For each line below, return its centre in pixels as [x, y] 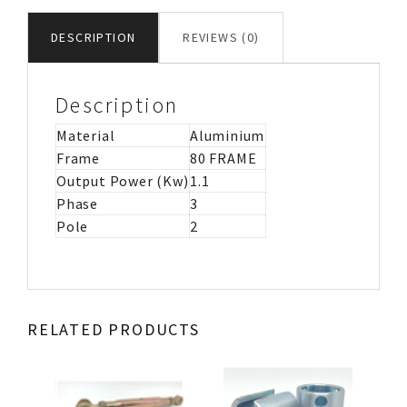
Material [86, 136]
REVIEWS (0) [221, 38]
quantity [54, 111]
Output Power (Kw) [123, 181]
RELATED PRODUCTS [114, 329]
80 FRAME [223, 159]
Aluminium [228, 136]
